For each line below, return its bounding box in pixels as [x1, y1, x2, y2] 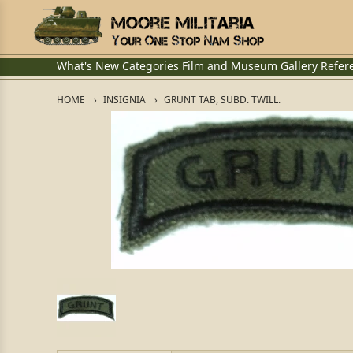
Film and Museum [182, 58, 277, 73]
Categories [122, 58, 179, 73]
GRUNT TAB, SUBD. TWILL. [164, 93, 281, 106]
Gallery [281, 58, 318, 73]
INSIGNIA [103, 93, 146, 106]
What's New [57, 58, 119, 73]
